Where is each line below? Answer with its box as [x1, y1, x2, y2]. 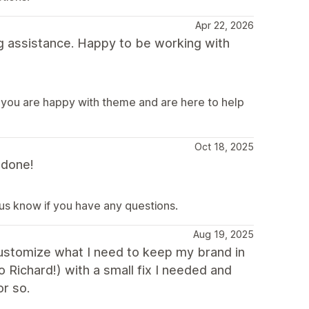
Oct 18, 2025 [195, 140, 254, 152]
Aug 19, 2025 [193, 228, 254, 240]
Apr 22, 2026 [195, 19, 254, 31]
